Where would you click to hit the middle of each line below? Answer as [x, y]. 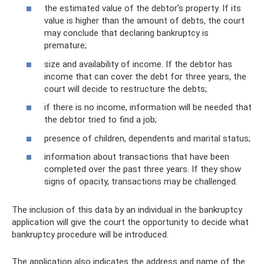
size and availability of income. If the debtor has [138, 64]
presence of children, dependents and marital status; [147, 138]
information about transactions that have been [137, 157]
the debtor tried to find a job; [100, 120]
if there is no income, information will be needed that [148, 107]
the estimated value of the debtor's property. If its [143, 8]
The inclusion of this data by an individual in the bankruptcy [127, 210]
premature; [65, 45]
